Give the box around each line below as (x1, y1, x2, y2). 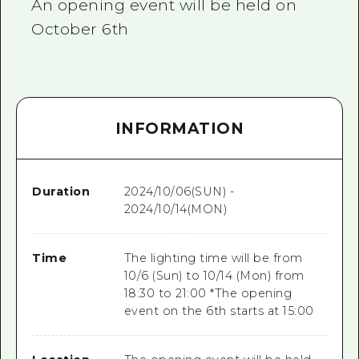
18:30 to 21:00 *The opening (123, 286, 292, 301)
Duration (32, 184, 91, 200)
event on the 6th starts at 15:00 (123, 304, 314, 319)
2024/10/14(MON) (123, 202, 228, 217)
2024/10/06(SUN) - (123, 184, 235, 200)
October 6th (31, 19, 129, 38)
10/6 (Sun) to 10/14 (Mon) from (123, 268, 305, 284)
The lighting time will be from (123, 251, 303, 266)
